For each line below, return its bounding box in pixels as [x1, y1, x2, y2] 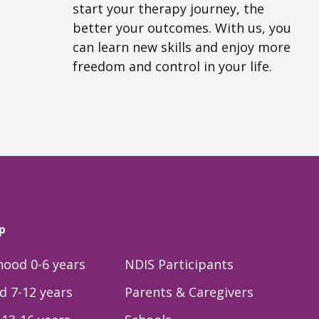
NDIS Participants [125, 255, 234, 273]
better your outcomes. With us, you [73, 19, 291, 37]
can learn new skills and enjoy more [73, 38, 291, 56]
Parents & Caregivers [125, 283, 254, 300]
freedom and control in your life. [73, 58, 272, 75]
